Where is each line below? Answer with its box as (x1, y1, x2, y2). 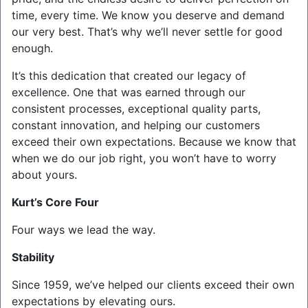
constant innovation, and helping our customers (12, 118, 260, 133)
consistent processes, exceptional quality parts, (12, 102, 261, 116)
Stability (12, 250, 54, 265)
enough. (12, 41, 53, 56)
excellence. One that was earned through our (12, 85, 245, 100)
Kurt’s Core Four (12, 195, 99, 210)
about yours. (12, 168, 77, 182)
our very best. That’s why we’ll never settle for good (12, 25, 283, 39)
